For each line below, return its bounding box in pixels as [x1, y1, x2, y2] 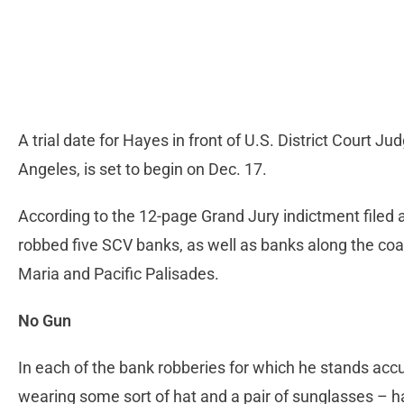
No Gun [18, 311, 71, 331]
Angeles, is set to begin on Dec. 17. [18, 160, 267, 179]
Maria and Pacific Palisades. [18, 264, 219, 284]
